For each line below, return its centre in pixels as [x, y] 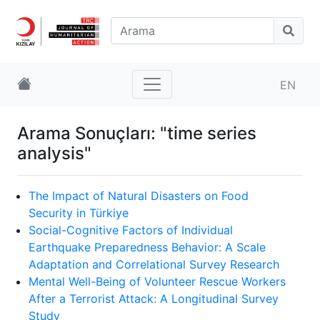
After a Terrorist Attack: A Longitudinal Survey [154, 298]
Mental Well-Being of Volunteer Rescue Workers [157, 281]
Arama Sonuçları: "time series [137, 133]
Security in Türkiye [79, 212]
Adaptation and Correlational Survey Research [154, 264]
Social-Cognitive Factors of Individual [131, 230]
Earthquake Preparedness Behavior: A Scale [147, 247]
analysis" [54, 153]
